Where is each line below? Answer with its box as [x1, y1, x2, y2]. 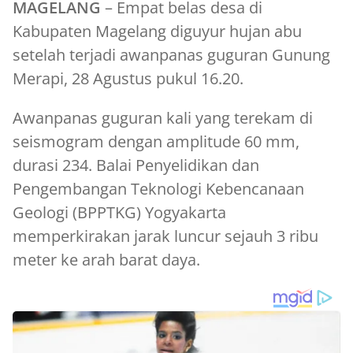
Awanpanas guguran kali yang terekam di [13, 106, 313, 128]
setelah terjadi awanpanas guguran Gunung [13, 43, 330, 65]
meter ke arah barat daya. [13, 248, 200, 270]
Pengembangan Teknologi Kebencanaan [13, 177, 304, 199]
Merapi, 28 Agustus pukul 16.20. [13, 67, 243, 89]
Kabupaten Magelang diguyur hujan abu [13, 20, 302, 42]
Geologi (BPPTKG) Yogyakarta [13, 201, 226, 223]
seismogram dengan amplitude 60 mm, [13, 130, 299, 152]
